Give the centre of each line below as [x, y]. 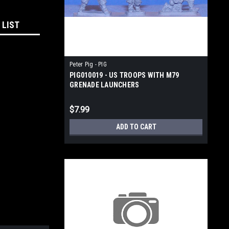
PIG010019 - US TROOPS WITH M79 [124, 75]
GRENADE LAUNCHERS [105, 85]
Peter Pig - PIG [88, 64]
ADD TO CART [136, 127]
